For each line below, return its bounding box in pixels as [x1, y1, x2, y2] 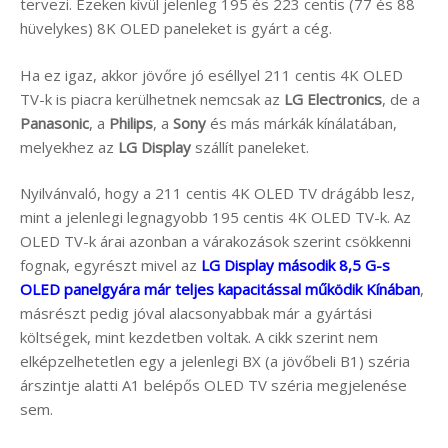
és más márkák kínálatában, [206, 112, 397, 133]
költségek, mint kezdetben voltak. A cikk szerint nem [20, 327, 378, 348]
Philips [109, 112, 153, 133]
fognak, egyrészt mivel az [20, 255, 201, 276]
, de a [382, 88, 420, 109]
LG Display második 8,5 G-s [201, 255, 390, 276]
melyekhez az [20, 136, 118, 157]
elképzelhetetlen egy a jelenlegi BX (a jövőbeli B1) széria [20, 351, 410, 372]
